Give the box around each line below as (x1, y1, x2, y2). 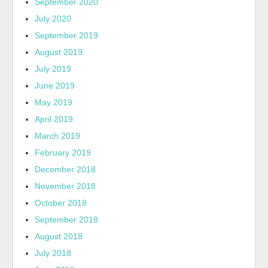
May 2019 (35, 97, 73, 107)
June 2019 (35, 80, 75, 90)
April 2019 (35, 114, 74, 124)
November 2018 (35, 181, 96, 191)
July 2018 (35, 248, 72, 258)
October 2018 (35, 197, 87, 208)
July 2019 (35, 63, 72, 74)
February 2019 (35, 147, 92, 157)
